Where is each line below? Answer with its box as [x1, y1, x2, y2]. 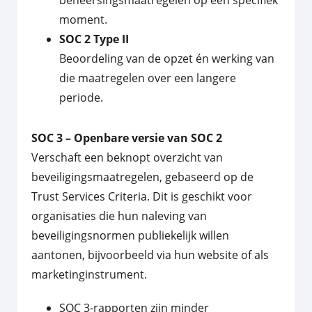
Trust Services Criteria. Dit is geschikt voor [31, 189, 252, 205]
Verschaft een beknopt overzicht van [31, 150, 223, 166]
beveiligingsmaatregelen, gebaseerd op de [31, 169, 253, 185]
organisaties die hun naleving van [31, 208, 207, 224]
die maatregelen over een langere [59, 70, 236, 86]
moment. [59, 12, 107, 28]
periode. [59, 90, 103, 106]
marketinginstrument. [31, 267, 147, 283]
